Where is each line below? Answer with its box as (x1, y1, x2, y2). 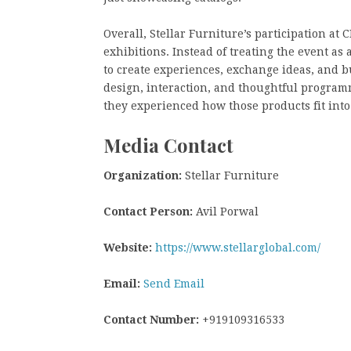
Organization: (103, 168, 182, 182)
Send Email (143, 277, 204, 290)
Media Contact (103, 132, 233, 157)
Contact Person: (103, 204, 193, 218)
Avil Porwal (193, 204, 259, 218)
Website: (103, 241, 152, 254)
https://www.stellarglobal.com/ (155, 241, 320, 254)
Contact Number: (103, 313, 199, 326)
